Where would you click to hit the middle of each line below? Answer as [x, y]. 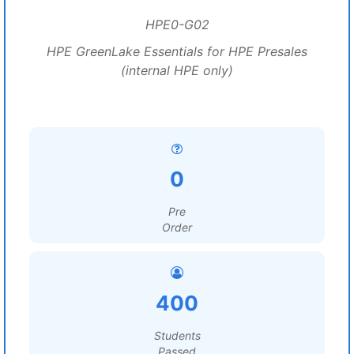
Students [177, 335]
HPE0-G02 [177, 24]
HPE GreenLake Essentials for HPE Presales [177, 51]
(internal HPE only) [177, 70]
